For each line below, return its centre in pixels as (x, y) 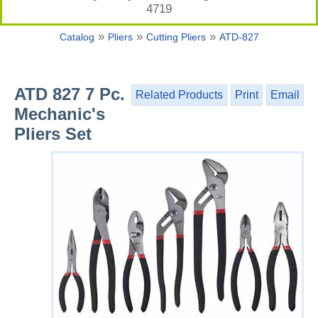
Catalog (77, 37)
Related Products (179, 95)
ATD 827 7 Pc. (70, 94)
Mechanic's (60, 114)
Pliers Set (53, 134)
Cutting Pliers (176, 37)
